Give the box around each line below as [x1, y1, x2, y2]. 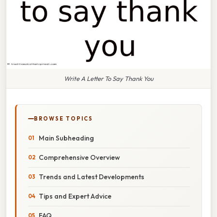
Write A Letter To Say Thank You [63, 74, 154, 82]
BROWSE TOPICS [34, 115, 93, 122]
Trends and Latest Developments [39, 172, 144, 181]
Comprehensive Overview [39, 153, 120, 162]
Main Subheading [39, 133, 94, 142]
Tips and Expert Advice [39, 191, 111, 201]
